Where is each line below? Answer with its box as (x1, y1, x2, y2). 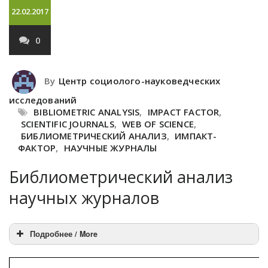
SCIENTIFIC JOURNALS (21, 117, 114, 130)
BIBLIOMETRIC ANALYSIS (33, 105, 140, 118)
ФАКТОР (18, 141, 56, 154)
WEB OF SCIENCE (122, 117, 194, 130)
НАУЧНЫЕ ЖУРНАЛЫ (63, 141, 157, 154)
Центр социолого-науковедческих (58, 74, 221, 87)
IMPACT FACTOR (147, 105, 220, 118)
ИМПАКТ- (175, 129, 217, 142)
